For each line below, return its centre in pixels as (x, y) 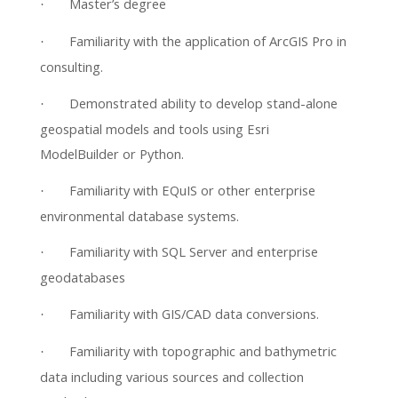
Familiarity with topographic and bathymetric (203, 350)
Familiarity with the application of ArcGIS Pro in (208, 40)
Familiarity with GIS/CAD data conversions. (194, 314)
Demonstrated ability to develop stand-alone (203, 103)
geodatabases (83, 278)
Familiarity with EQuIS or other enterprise (192, 190)
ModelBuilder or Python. (112, 153)
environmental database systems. (139, 215)
